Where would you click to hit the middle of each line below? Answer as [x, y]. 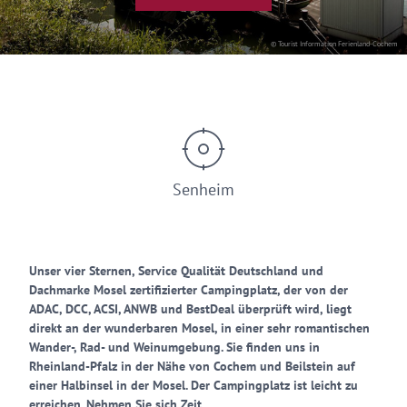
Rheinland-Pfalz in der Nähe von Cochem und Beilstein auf [192, 366]
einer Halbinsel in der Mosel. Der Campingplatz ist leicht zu [194, 385]
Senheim [203, 189]
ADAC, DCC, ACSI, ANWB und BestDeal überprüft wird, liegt [190, 309]
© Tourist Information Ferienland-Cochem [334, 44]
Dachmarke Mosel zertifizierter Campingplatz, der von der [189, 290]
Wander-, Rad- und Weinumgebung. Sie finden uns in [174, 347]
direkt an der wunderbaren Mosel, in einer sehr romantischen [199, 328]
